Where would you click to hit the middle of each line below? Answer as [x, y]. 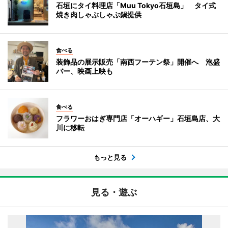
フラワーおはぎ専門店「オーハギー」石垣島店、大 [138, 118]
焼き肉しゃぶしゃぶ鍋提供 [99, 15]
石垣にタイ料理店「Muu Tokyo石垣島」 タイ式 [136, 5]
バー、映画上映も [84, 71]
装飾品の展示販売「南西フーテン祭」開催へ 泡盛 [138, 62]
